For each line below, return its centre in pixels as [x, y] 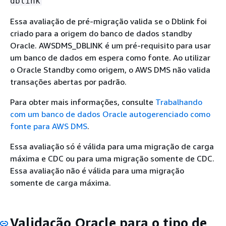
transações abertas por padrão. [68, 82]
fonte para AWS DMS [49, 126]
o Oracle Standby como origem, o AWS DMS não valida [110, 70]
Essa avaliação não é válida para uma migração [97, 171]
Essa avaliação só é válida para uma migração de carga [112, 146]
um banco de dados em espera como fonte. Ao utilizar [110, 58]
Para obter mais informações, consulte [83, 102]
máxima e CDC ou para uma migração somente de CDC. [112, 158]
